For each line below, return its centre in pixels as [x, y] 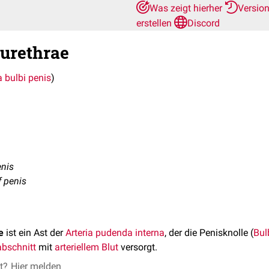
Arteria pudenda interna [115, 233]
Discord [204, 23]
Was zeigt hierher [187, 8]
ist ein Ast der [35, 233]
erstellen [155, 23]
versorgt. [138, 247]
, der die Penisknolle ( [209, 233]
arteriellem [77, 247]
